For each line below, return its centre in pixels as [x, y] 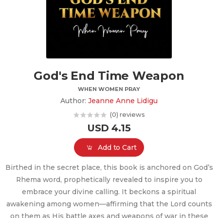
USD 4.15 [109, 128]
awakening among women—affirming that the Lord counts [109, 204]
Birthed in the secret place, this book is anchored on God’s [109, 168]
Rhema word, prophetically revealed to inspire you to [109, 180]
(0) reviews [126, 115]
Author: [74, 100]
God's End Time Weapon [109, 75]
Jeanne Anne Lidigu [123, 100]
